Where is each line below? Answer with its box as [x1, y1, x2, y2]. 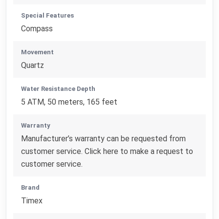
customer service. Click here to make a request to [21, 146, 194, 156]
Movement [21, 48, 54, 56]
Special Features [21, 11, 74, 19]
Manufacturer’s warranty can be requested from [21, 133, 186, 143]
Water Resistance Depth [21, 85, 96, 92]
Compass [21, 23, 53, 33]
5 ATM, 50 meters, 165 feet [21, 97, 118, 107]
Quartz [21, 60, 44, 70]
